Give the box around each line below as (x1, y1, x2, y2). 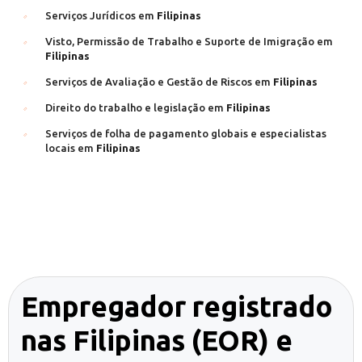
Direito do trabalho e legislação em (45, 102, 226, 113)
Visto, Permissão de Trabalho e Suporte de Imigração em (45, 36, 333, 47)
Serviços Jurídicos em (45, 10, 157, 21)
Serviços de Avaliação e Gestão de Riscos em (45, 76, 273, 87)
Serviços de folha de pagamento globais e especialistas (45, 128, 326, 139)
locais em (45, 142, 96, 154)
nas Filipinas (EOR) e (21, 324, 293, 356)
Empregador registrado (21, 290, 333, 322)
